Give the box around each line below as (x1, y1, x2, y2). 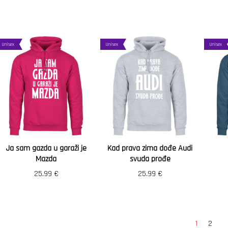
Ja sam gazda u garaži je (6, 143, 87, 154)
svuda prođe (129, 154, 170, 164)
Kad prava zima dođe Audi (107, 143, 192, 154)
